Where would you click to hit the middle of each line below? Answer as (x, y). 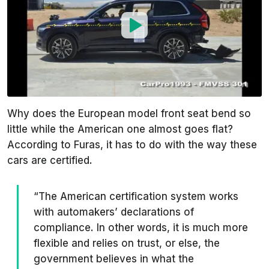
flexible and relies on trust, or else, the (127, 243)
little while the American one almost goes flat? (120, 129)
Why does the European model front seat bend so (129, 113)
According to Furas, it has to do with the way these (132, 145)
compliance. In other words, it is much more (141, 228)
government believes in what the (114, 259)
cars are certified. (50, 160)
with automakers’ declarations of (114, 212)
